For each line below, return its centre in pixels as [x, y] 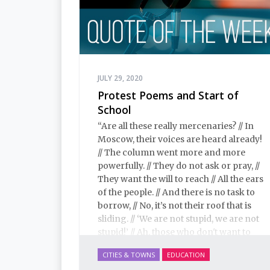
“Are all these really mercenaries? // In [176, 126]
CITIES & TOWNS [129, 255]
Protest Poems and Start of [168, 96]
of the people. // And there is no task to [176, 192]
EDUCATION [186, 255]
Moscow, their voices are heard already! [180, 139]
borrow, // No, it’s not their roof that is [174, 205]
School [114, 110]
